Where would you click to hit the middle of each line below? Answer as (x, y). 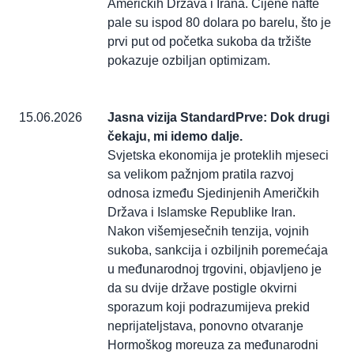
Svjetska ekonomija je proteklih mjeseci (218, 156)
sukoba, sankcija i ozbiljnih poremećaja (218, 250)
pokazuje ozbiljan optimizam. (190, 61)
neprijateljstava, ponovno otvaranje (205, 326)
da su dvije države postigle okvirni (202, 288)
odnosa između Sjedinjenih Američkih (213, 194)
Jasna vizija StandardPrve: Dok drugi (218, 118)
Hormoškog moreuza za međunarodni (213, 345)
